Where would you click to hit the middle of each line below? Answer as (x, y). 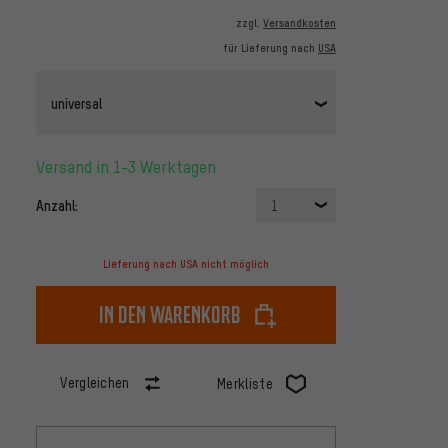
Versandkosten (299, 23)
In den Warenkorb (170, 315)
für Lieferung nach (270, 48)
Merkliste (245, 384)
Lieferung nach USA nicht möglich (186, 264)
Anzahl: (57, 205)
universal (76, 102)
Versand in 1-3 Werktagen (130, 167)
